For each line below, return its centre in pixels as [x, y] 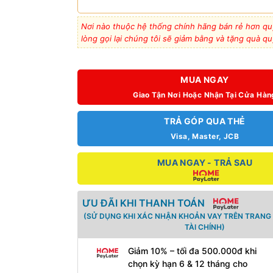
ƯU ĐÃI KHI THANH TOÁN [144, 203]
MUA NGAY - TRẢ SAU [205, 163]
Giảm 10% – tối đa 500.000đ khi [192, 251]
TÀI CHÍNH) [205, 227]
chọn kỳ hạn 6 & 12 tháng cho [187, 264]
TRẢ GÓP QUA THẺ [205, 121]
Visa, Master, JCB [205, 136]
